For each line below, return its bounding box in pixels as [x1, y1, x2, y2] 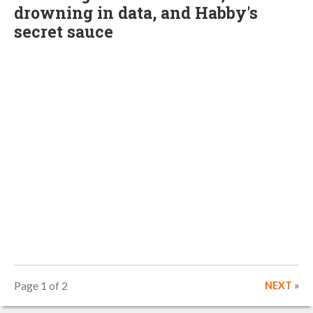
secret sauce [14, 21, 113, 42]
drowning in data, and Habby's [14, 2, 258, 23]
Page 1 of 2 [14, 279, 68, 292]
